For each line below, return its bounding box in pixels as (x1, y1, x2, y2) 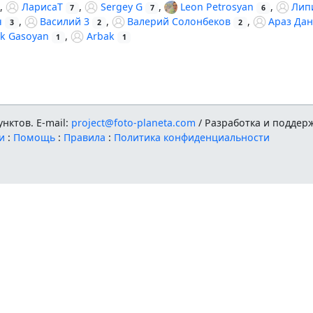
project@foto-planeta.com (71, 115, 196, 129)
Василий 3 (40, 15, 90, 29)
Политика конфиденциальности (114, 130, 270, 144)
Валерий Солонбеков (127, 15, 231, 29)
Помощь (13, 130, 56, 144)
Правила (64, 130, 106, 144)
